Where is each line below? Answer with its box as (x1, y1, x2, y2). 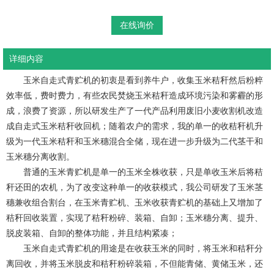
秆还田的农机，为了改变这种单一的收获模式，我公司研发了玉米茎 (6, 182, 263, 192)
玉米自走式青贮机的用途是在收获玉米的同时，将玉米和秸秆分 (6, 243, 263, 253)
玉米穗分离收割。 (6, 152, 75, 161)
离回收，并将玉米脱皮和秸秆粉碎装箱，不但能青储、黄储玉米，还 (6, 259, 263, 268)
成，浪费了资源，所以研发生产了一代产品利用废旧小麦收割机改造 (6, 106, 263, 116)
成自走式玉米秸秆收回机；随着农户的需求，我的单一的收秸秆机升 (6, 121, 263, 131)
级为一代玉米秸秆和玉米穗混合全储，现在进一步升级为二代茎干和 (6, 136, 263, 146)
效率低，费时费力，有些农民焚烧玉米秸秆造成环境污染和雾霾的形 (6, 91, 263, 100)
